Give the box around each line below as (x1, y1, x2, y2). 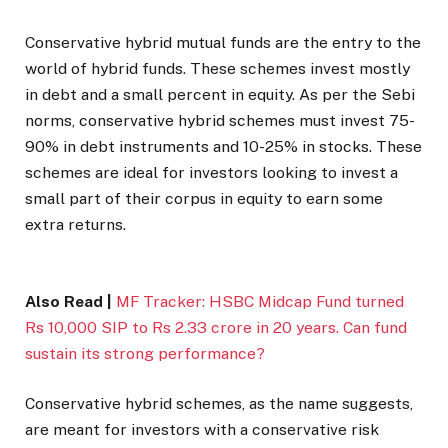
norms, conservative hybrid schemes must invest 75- (25, 111, 415, 131)
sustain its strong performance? (25, 343, 265, 363)
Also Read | (25, 291, 112, 311)
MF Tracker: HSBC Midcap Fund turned (116, 291, 404, 311)
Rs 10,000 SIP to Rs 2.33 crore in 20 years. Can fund (25, 317, 407, 337)
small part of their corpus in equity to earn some (25, 189, 383, 209)
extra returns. (25, 215, 126, 235)
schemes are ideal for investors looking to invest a (25, 163, 398, 183)
